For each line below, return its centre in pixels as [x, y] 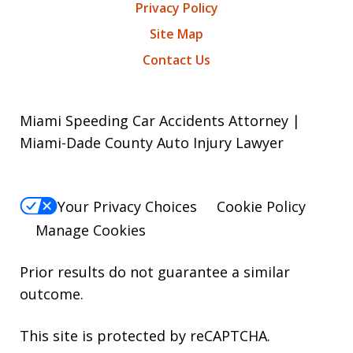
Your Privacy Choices [127, 206]
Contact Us [176, 60]
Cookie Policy [261, 206]
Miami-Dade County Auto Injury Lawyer [152, 143]
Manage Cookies [91, 230]
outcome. [52, 294]
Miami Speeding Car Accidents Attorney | [160, 121]
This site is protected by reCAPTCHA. [145, 335]
